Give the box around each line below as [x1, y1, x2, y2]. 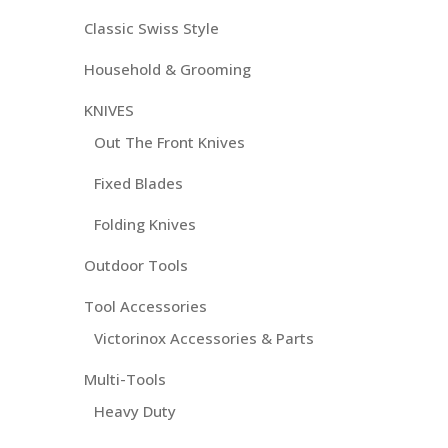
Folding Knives [94, 214, 196, 235]
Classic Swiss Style [84, 18, 219, 39]
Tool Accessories [84, 296, 207, 317]
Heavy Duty [94, 401, 176, 422]
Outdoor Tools [84, 255, 188, 276]
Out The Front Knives [94, 132, 245, 153]
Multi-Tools [84, 369, 166, 390]
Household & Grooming [84, 59, 251, 80]
